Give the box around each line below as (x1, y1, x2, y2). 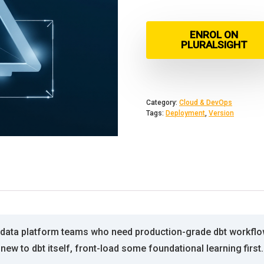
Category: (146, 98, 179, 107)
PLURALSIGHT (180, 39, 247, 51)
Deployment (166, 109, 205, 117)
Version (209, 109, 234, 117)
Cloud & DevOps (179, 98, 232, 107)
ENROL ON (190, 29, 238, 41)
